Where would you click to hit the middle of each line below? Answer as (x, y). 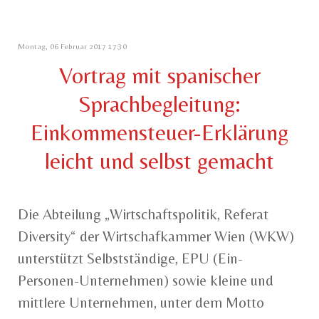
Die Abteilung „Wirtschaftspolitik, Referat (143, 215)
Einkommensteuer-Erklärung (159, 132)
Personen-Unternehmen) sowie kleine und (146, 281)
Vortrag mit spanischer (159, 75)
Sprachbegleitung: (159, 104)
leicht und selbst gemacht (159, 161)
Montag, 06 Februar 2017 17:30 (72, 47)
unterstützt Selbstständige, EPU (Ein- (130, 259)
